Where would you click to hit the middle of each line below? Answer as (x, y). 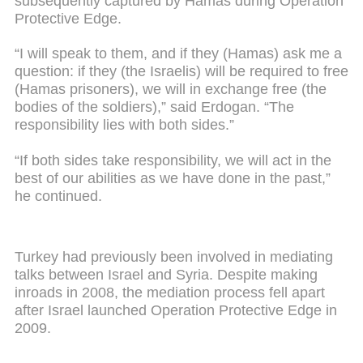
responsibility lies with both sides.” (124, 125)
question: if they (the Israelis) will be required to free (181, 72)
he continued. (58, 196)
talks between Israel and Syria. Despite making (166, 275)
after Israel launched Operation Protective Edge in (176, 311)
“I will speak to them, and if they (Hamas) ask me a (178, 54)
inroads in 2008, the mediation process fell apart (170, 293)
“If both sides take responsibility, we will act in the (173, 160)
